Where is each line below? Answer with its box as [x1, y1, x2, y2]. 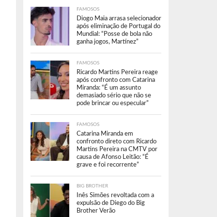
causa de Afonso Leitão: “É [77, 154, 149, 160]
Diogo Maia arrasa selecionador [77, 15, 161, 21]
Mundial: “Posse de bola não [77, 31, 152, 37]
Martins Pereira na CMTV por [77, 146, 157, 152]
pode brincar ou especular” [77, 100, 149, 106]
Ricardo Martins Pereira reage [77, 69, 158, 75]
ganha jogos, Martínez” [77, 39, 139, 45]
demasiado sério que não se [77, 93, 151, 98]
